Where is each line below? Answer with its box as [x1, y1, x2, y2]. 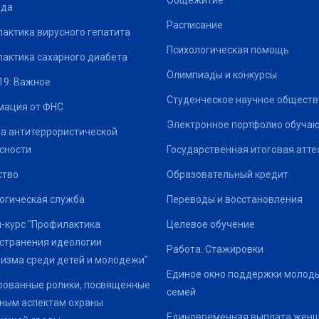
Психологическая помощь [167, 44, 289, 56]
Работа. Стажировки [167, 244, 263, 255]
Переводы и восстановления [167, 194, 303, 205]
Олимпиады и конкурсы [167, 69, 277, 80]
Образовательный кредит [167, 169, 288, 180]
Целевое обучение [167, 219, 255, 230]
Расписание [167, 19, 223, 31]
